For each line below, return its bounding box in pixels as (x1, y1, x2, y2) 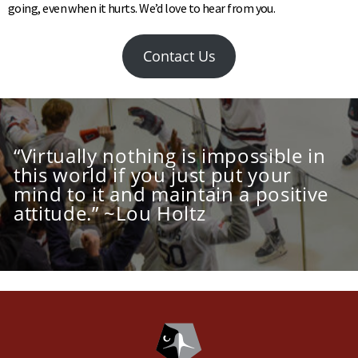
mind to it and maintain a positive (14, 181, 329, 207)
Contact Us (142, 46, 216, 66)
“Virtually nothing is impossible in (14, 142, 326, 169)
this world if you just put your (14, 161, 292, 188)
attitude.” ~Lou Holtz (14, 200, 206, 226)
